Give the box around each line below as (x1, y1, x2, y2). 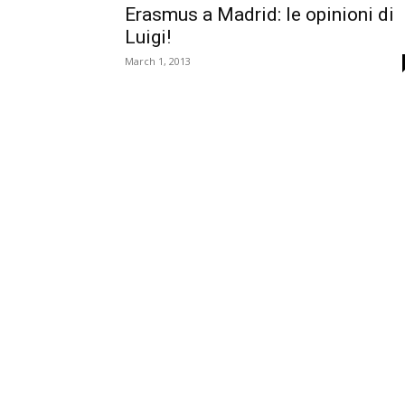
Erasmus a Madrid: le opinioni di (125, 4, 394, 25)
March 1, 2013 (125, 54, 191, 68)
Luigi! (125, 26, 171, 48)
